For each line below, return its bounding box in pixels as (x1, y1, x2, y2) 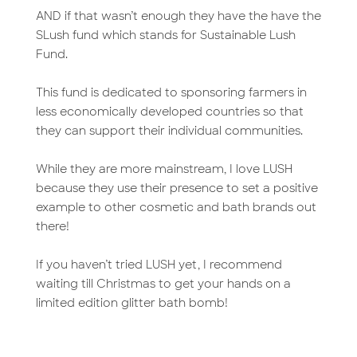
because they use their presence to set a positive (35, 181, 318, 195)
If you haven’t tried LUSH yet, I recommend (35, 257, 282, 272)
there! (35, 219, 69, 233)
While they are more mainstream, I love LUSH (35, 162, 292, 176)
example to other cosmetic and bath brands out (35, 200, 316, 214)
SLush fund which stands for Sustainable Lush (35, 28, 296, 42)
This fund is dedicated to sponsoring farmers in (35, 85, 307, 100)
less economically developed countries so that (35, 104, 304, 119)
